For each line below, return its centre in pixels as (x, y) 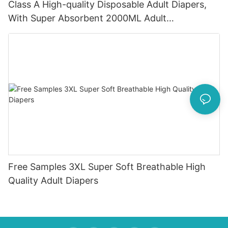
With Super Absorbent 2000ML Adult (87, 18)
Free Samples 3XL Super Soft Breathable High (107, 167)
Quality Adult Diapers (53, 181)
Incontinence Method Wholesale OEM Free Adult (113, 32)
